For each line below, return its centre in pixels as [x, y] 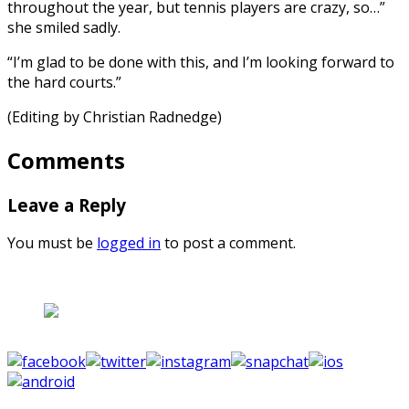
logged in [129, 243]
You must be [52, 243]
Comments [66, 160]
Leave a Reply [67, 204]
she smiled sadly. [64, 27]
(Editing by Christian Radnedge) [115, 116]
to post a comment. [228, 243]
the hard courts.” [64, 82]
